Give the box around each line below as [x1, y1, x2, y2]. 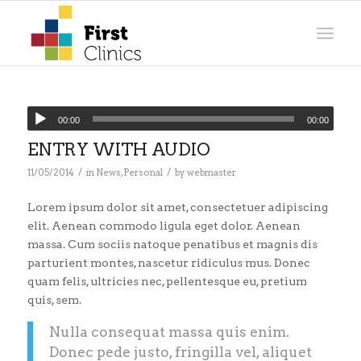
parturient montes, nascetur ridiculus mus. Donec [27, 255, 310, 269]
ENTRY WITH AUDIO [27, 139, 210, 160]
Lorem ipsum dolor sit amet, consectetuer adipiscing [27, 200, 328, 214]
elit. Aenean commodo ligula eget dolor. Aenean [27, 218, 301, 232]
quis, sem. [27, 293, 81, 306]
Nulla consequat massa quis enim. [48, 322, 289, 340]
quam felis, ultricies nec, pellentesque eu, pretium [27, 274, 307, 288]
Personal [122, 167, 163, 178]
